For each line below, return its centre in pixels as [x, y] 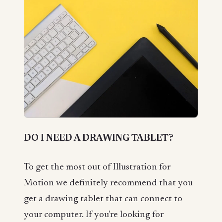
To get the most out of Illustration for [97, 167]
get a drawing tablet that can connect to [103, 199]
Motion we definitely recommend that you [108, 183]
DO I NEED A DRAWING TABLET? [99, 139]
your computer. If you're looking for [94, 215]
